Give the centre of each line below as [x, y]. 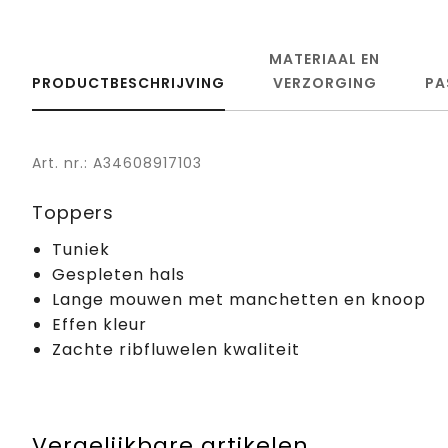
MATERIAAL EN [325, 58]
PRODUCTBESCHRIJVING [128, 82]
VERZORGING [324, 82]
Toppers [73, 212]
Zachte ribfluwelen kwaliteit [176, 349]
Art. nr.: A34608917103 [117, 162]
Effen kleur [99, 324]
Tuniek [81, 249]
